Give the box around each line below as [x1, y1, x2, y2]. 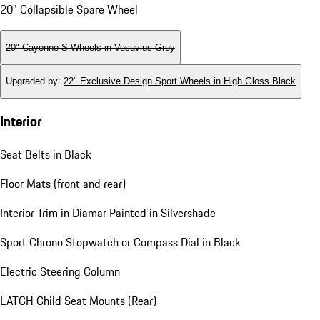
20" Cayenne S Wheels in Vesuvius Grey [6, 41, 175, 53]
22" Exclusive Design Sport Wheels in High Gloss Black [64, 76, 296, 87]
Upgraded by [6, 76, 58, 87]
